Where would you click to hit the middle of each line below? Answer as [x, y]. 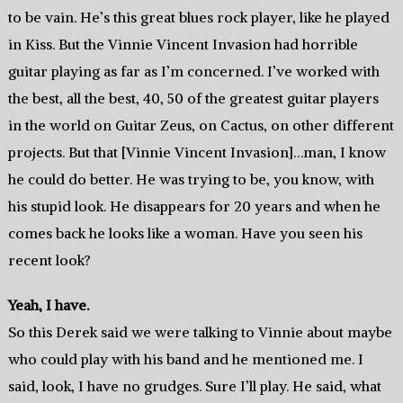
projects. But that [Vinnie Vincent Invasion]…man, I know [197, 152]
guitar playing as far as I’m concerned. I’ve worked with [193, 72]
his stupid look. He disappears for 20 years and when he [194, 206]
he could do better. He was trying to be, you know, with [191, 179]
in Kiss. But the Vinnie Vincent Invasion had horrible [183, 45]
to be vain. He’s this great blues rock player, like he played [198, 18]
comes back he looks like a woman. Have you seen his [185, 233]
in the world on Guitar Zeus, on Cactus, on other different [201, 125]
